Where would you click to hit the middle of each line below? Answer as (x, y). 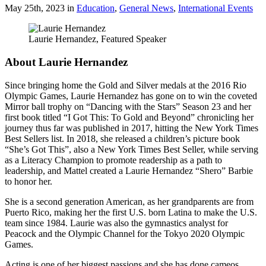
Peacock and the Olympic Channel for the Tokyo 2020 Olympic (125, 233)
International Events (216, 8)
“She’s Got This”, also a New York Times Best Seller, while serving (132, 149)
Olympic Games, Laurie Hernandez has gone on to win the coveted (131, 96)
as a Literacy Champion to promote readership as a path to (113, 160)
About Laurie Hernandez (66, 62)
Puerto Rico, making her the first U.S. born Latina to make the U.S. (131, 212)
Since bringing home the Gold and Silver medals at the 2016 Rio (126, 85)
